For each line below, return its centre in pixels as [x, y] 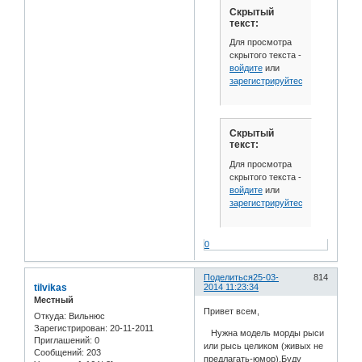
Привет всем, [232, 311]
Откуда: [50, 316]
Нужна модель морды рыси [264, 333]
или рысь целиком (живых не [264, 345]
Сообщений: [59, 352]
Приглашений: [63, 340]
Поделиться [229, 278]
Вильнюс [86, 316]
